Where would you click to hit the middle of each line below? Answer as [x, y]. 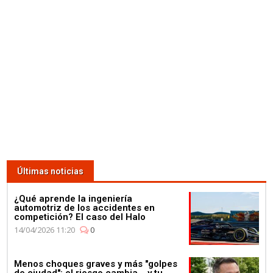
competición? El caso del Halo [80, 217]
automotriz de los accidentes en [85, 208]
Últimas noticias [51, 172]
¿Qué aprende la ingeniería [73, 199]
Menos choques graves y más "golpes [96, 264]
